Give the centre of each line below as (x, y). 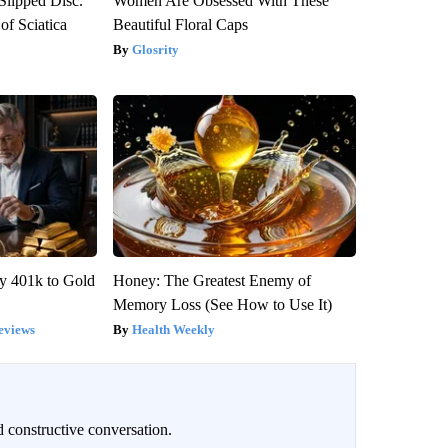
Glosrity (155, 50)
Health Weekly (173, 330)
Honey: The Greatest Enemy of (211, 281)
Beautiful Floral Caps (180, 25)
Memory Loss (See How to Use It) (222, 305)
